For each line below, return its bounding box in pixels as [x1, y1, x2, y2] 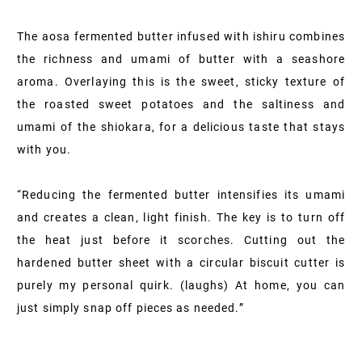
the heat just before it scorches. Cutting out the [17, 233, 345, 246]
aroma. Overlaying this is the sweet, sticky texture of [17, 74, 345, 88]
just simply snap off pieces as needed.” [17, 301, 244, 314]
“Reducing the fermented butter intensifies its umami [17, 187, 345, 201]
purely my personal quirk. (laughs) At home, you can [17, 278, 345, 292]
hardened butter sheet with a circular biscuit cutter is [17, 255, 345, 269]
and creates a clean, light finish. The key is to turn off [17, 210, 345, 224]
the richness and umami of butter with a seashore [17, 52, 345, 65]
